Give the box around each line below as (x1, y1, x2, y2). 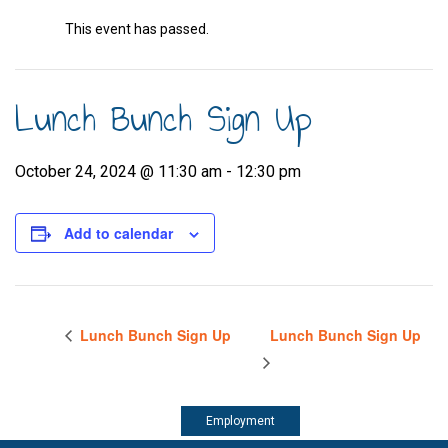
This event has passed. (65, 21, 209, 37)
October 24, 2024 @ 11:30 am (15, 162, 222, 181)
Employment (206, 413, 275, 428)
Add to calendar (64, 223, 173, 243)
